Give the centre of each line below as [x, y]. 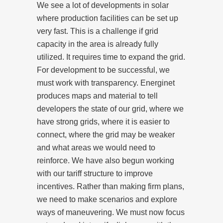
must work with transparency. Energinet [106, 83]
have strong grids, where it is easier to [103, 121]
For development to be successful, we [103, 70]
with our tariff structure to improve [95, 173]
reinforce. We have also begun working [106, 160]
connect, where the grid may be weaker [106, 134]
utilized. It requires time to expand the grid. [111, 57]
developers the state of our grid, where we [110, 109]
